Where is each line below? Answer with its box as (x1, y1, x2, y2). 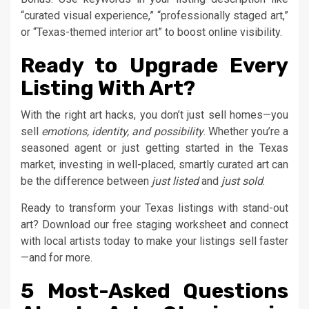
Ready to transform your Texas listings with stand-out (21, 201, 288, 215)
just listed (152, 175, 199, 188)
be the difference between (21, 175, 152, 188)
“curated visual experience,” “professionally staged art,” (21, 9, 288, 23)
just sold (221, 175, 263, 188)
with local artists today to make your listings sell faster (21, 235, 288, 248)
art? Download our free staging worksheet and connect (21, 218, 288, 232)
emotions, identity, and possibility (41, 125, 203, 139)
